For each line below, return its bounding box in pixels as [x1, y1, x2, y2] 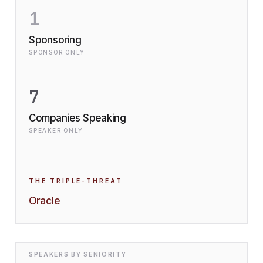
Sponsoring [29, 34, 82, 46]
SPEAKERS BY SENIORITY [29, 251, 127, 258]
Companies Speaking [29, 112, 126, 124]
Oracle [29, 194, 60, 207]
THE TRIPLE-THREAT [29, 177, 123, 185]
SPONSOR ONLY [29, 49, 85, 56]
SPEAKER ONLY [29, 127, 83, 134]
